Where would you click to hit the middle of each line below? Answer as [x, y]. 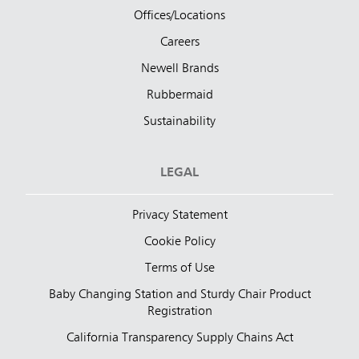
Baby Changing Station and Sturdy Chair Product [179, 295]
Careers [179, 43]
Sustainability [179, 122]
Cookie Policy [179, 242]
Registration [179, 312]
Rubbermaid [179, 96]
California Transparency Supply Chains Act [179, 339]
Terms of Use [179, 269]
